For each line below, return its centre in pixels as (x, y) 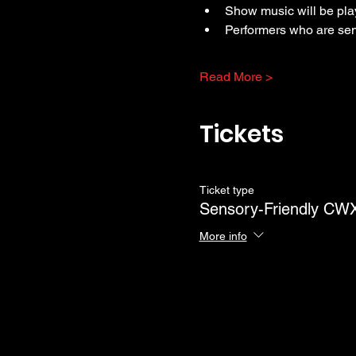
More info (223, 236)
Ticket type (226, 190)
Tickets (241, 134)
